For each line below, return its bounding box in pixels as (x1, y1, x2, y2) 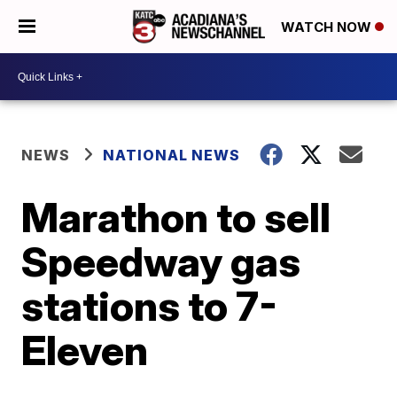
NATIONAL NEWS (103, 146, 241, 164)
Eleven (21, 325, 149, 375)
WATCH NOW (281, 19, 375, 36)
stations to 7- (21, 281, 278, 331)
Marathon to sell (21, 192, 331, 242)
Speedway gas (21, 237, 301, 286)
